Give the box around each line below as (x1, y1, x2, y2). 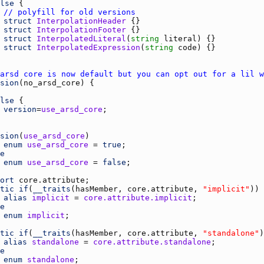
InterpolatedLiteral (37, 34, 126, 43)
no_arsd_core (24, 78, 80, 87)
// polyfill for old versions (4, 7, 136, 16)
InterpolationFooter (37, 25, 126, 34)
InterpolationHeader (37, 16, 126, 25)
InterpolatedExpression (37, 42, 140, 52)
